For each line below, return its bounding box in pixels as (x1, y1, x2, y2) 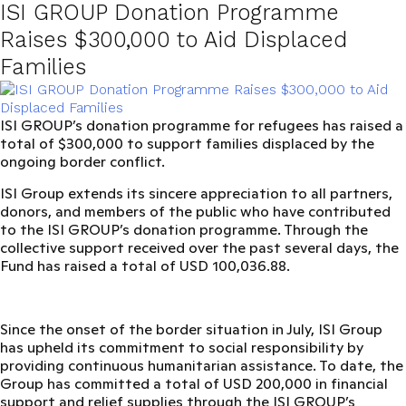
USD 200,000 (223, 374, 312, 393)
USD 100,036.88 (179, 256, 286, 275)
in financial (312, 374, 388, 393)
